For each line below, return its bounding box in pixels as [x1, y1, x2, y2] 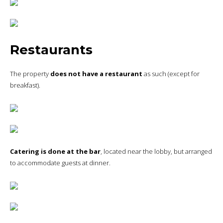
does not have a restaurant [50, 69, 142, 79]
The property [10, 69, 50, 79]
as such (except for [142, 69, 200, 79]
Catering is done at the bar [10, 147, 101, 156]
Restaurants [10, 41, 93, 58]
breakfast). [10, 81, 40, 90]
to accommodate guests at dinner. [10, 158, 111, 168]
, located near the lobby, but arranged [101, 147, 212, 156]
